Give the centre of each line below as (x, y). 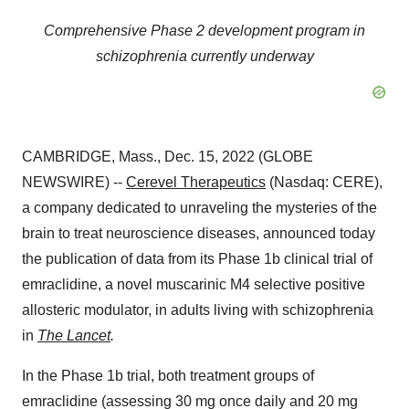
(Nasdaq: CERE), (324, 182)
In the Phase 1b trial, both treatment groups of (168, 376)
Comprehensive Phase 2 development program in (204, 31)
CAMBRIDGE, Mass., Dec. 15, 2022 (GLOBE (168, 157)
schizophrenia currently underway (204, 56)
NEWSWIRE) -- (74, 182)
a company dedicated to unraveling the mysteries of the (199, 208)
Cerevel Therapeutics (196, 182)
